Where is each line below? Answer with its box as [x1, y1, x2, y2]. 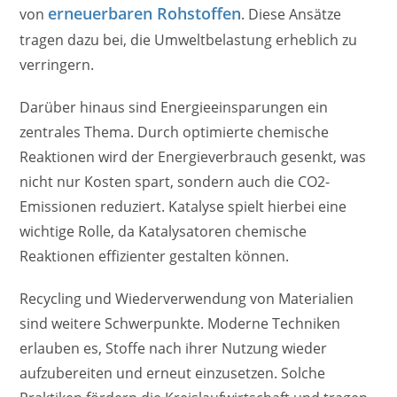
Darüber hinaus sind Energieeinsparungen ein [19, 97, 329, 118]
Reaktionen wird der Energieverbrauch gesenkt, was [19, 147, 367, 167]
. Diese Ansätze [241, 4, 342, 25]
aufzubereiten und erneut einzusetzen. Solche [19, 363, 326, 384]
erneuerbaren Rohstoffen [48, 3, 242, 25]
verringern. [19, 55, 95, 75]
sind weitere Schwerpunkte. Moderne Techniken [19, 314, 341, 334]
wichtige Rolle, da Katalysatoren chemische [19, 222, 307, 242]
